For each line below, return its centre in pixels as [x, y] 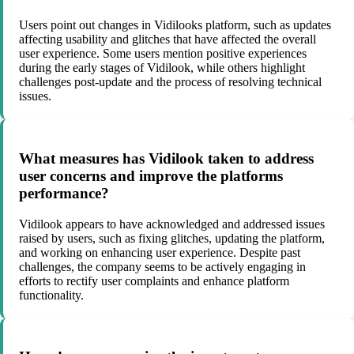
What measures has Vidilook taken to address [166, 158]
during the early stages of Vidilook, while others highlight [162, 68]
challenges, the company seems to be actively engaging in [162, 266]
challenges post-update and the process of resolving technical [170, 82]
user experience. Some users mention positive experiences [163, 54]
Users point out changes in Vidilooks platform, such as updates [175, 25]
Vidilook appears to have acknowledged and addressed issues [172, 224]
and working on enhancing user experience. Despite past [160, 252]
